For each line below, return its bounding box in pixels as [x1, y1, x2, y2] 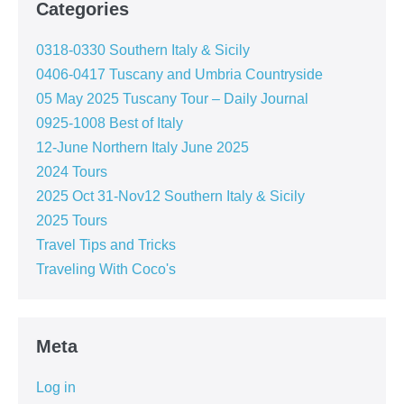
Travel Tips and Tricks [36, 237, 176, 252]
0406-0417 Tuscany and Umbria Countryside [36, 67, 323, 82]
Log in [36, 380, 76, 395]
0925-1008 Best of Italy [36, 115, 183, 131]
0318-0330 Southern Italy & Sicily [36, 42, 250, 58]
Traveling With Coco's [36, 262, 176, 277]
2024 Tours [36, 164, 107, 179]
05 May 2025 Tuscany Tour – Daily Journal [36, 91, 308, 106]
